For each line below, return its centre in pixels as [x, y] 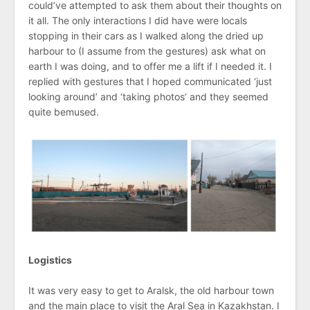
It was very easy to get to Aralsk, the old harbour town [151, 290]
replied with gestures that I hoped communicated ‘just [150, 81]
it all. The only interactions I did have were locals [138, 20]
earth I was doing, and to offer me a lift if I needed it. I [150, 66]
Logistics [50, 259]
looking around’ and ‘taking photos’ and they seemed [148, 96]
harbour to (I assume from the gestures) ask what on [147, 51]
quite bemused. [64, 111]
